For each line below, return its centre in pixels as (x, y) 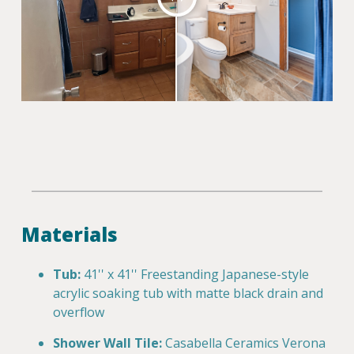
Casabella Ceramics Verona (245, 343)
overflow (79, 312)
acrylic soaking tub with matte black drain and (188, 293)
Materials (70, 234)
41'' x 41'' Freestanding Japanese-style (196, 274)
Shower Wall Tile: (107, 343)
